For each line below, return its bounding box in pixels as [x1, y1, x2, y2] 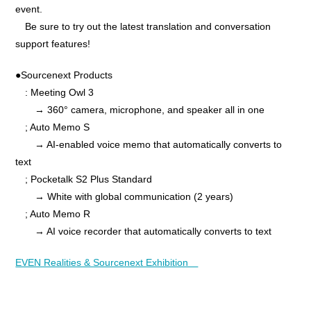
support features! [15, 38, 91, 49]
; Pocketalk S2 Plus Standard [15, 174, 162, 185]
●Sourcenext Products [15, 69, 113, 81]
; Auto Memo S [15, 121, 90, 133]
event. [15, 3, 43, 15]
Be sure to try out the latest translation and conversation [15, 21, 271, 32]
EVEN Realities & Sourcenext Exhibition [15, 257, 199, 268]
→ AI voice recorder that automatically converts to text [15, 226, 272, 237]
